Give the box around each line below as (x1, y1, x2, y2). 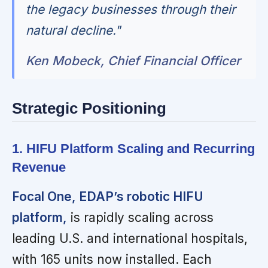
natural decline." (26, 22, 121, 38)
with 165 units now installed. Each (12, 251, 212, 267)
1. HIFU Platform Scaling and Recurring (12, 141, 255, 156)
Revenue (12, 159, 66, 175)
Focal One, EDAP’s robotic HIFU (12, 188, 203, 204)
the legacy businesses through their (26, 1, 236, 17)
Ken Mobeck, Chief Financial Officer (26, 53, 241, 68)
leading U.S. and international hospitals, (12, 230, 248, 246)
